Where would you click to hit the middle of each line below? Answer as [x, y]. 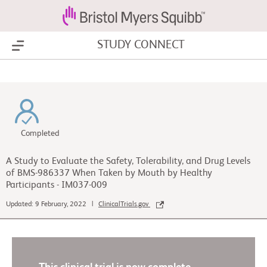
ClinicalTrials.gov [124, 205]
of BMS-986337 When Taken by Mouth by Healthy [109, 173]
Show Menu [42, 46]
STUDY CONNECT [141, 45]
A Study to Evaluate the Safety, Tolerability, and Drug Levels [128, 162]
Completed [40, 133]
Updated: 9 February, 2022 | [52, 205]
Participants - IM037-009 [57, 185]
